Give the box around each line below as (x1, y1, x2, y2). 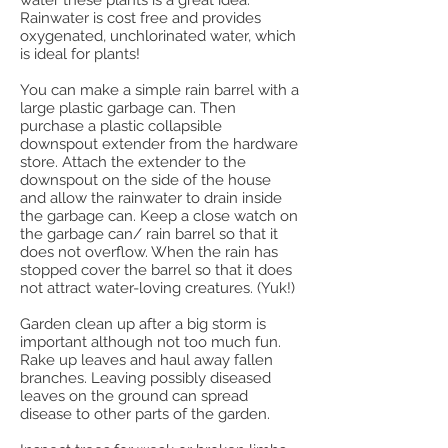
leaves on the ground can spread (20, 387, 248, 405)
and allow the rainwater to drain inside (20, 189, 282, 207)
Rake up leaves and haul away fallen (20, 351, 273, 369)
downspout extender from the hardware (20, 135, 298, 153)
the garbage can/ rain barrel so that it (20, 225, 278, 243)
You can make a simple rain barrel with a (20, 81, 299, 99)
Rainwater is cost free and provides (20, 9, 261, 27)
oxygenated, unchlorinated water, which (20, 27, 296, 45)
